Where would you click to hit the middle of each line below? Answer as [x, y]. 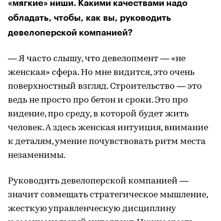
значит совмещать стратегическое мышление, [108, 195]
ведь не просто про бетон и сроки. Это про [98, 100]
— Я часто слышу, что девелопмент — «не [97, 59]
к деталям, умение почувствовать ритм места [107, 142]
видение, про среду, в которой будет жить [98, 114]
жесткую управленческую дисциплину [92, 209]
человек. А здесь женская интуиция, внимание [108, 128]
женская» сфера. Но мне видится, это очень [101, 73]
